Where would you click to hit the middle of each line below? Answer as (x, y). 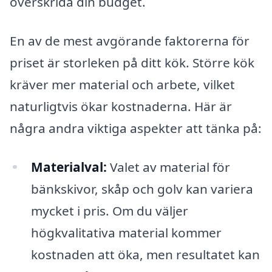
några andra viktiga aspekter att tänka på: (136, 128)
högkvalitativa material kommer (126, 232)
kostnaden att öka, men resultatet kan (145, 254)
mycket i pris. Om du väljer (109, 210)
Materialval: (69, 167)
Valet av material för (168, 167)
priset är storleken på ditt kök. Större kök (132, 62)
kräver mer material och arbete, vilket (122, 84)
